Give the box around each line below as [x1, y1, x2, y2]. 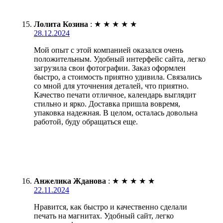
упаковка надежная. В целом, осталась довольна [34, 109, 198, 117]
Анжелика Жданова [34, 177, 106, 186]
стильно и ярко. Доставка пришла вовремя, [34, 100, 180, 109]
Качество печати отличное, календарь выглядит [34, 91, 196, 100]
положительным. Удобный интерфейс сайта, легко [34, 55, 206, 64]
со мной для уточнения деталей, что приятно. [34, 82, 189, 91]
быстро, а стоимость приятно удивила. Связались [34, 73, 202, 82]
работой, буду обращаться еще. [34, 117, 138, 126]
